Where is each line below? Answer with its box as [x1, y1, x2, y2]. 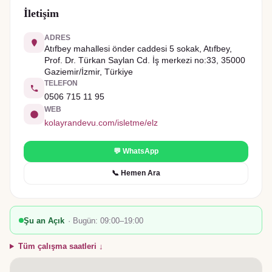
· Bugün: [68, 216, 100, 225]
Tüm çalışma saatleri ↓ [18, 242, 103, 251]
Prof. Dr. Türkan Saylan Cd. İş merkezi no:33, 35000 [44, 55, 245, 65]
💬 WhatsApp [114, 147, 158, 155]
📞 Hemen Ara [112, 169, 160, 177]
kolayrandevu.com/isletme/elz [44, 118, 158, 127]
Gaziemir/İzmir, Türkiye [44, 67, 133, 76]
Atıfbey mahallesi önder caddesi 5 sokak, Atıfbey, [44, 44, 232, 53]
